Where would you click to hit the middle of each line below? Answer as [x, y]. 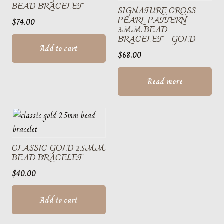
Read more [165, 82]
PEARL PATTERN [152, 21]
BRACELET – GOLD [157, 40]
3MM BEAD [143, 31]
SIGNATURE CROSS [157, 12]
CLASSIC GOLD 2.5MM [59, 149]
